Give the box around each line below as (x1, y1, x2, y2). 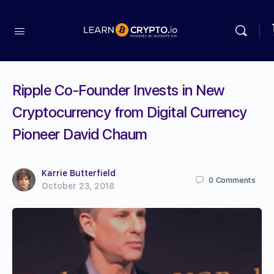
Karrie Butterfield (42, 168, 116, 178)
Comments (215, 175, 256, 185)
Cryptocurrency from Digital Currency (12, 103, 247, 121)
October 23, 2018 (42, 181, 114, 191)
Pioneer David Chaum (12, 125, 147, 143)
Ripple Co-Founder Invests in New (12, 81, 224, 99)
